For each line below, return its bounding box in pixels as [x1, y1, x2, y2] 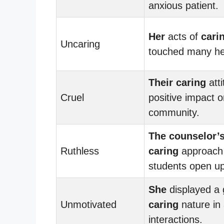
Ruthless [60, 145, 99, 156]
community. [148, 106, 199, 118]
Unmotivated [60, 198, 116, 210]
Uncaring [60, 38, 100, 49]
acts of [165, 30, 201, 42]
